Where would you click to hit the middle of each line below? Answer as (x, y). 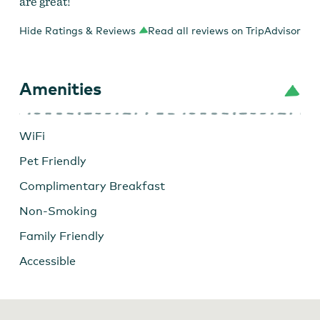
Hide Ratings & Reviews (77, 30)
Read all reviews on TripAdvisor (225, 30)
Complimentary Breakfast (92, 186)
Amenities (60, 88)
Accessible (47, 261)
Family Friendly (61, 236)
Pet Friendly (52, 161)
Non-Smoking (58, 211)
